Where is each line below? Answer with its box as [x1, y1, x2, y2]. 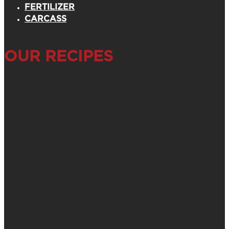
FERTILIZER [25, 3, 75, 11]
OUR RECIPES [4, 49, 113, 64]
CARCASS [25, 15, 66, 23]
